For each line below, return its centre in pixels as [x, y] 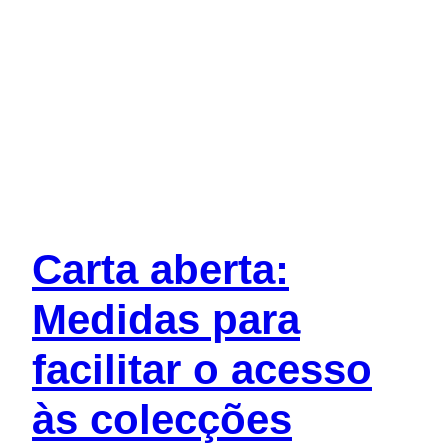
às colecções [162, 420]
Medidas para [166, 320]
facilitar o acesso [202, 370]
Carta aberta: [160, 270]
